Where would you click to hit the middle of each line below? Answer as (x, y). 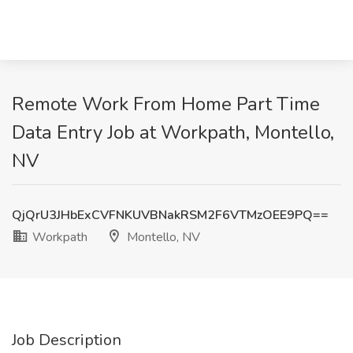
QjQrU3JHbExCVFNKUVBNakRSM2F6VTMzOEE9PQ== (170, 215)
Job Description (67, 340)
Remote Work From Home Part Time (166, 104)
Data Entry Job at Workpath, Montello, (173, 132)
